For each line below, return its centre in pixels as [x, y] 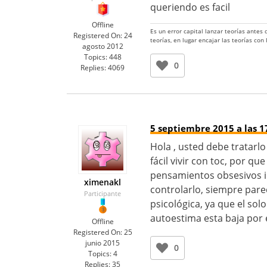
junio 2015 [103, 243]
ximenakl [103, 182]
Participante [103, 193]
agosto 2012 [103, 46]
